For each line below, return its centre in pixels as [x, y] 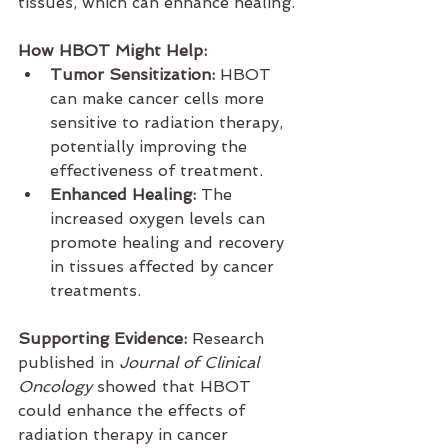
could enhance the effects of [134, 411]
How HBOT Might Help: [112, 51]
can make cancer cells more [159, 99]
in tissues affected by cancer [164, 267]
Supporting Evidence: [102, 339]
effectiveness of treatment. [156, 171]
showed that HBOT [174, 387]
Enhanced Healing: [123, 195]
